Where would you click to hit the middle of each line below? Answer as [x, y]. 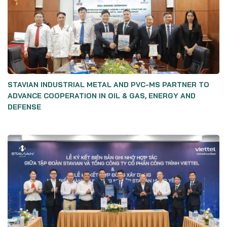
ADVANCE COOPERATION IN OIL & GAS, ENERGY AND [102, 96]
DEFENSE [24, 107]
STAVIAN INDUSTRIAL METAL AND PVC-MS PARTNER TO [108, 85]
